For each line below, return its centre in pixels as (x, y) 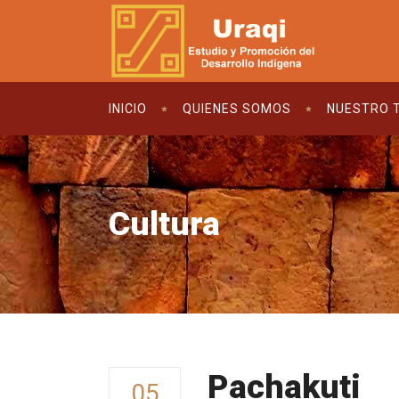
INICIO (128, 109)
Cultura (164, 224)
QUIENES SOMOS (237, 109)
